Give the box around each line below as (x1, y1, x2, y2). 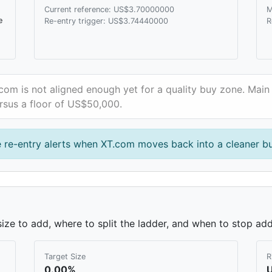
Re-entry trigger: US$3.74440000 (44, 16, 168, 25)
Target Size (44, 251, 86, 261)
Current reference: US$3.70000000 (44, 4, 174, 14)
